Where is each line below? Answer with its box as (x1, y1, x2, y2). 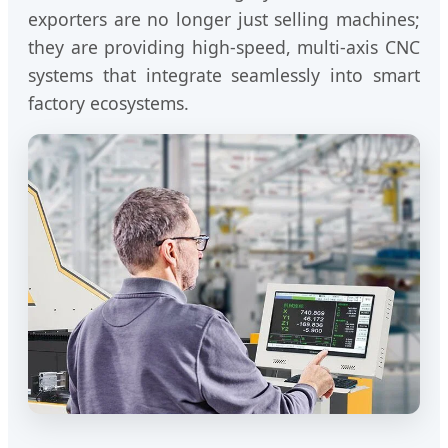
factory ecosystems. (28, 90, 189, 115)
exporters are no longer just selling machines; (28, 6, 420, 31)
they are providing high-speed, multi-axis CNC (28, 34, 420, 59)
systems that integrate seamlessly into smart (28, 62, 420, 87)
